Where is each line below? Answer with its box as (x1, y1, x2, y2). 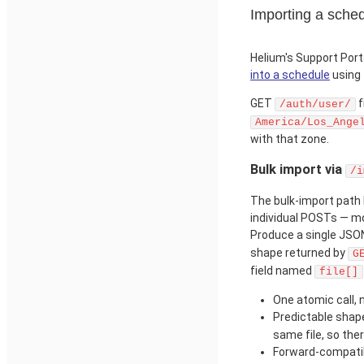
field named (250, 264, 314, 278)
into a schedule (250, 67, 330, 81)
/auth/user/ (279, 97, 351, 110)
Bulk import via (250, 161, 345, 177)
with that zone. (250, 132, 329, 145)
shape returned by (250, 246, 348, 260)
